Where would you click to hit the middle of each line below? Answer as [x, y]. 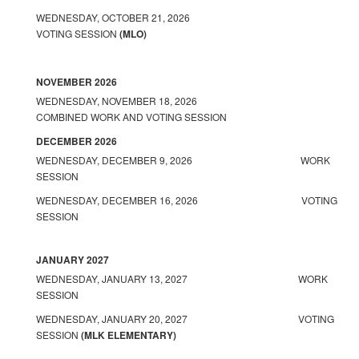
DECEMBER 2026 [77, 141]
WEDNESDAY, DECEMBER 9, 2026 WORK [183, 160]
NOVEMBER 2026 [77, 82]
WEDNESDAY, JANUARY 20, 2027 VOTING [185, 319]
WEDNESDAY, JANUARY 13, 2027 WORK [182, 278]
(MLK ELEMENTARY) [129, 335]
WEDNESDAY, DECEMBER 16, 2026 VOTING [187, 200]
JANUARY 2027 [73, 260]
